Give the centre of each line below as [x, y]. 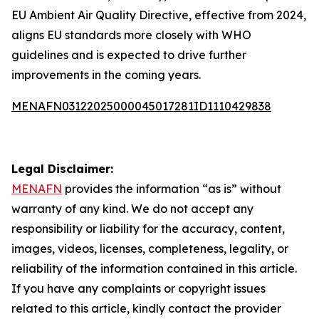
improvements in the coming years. [106, 75]
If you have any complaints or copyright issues [138, 288]
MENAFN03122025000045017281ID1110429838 [141, 106]
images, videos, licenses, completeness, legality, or [150, 249]
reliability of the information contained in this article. [154, 268]
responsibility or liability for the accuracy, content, [148, 229]
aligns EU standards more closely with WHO [131, 35]
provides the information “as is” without [172, 189]
